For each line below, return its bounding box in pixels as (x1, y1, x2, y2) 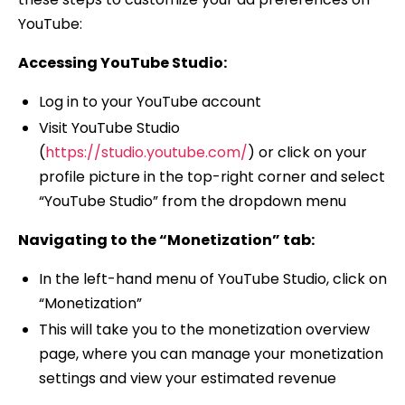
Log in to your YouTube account (38, 91, 261, 113)
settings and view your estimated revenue (38, 368, 336, 390)
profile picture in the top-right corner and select (38, 166, 385, 188)
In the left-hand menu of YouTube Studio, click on (38, 268, 387, 290)
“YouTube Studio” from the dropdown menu (38, 191, 346, 212)
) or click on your (247, 142, 367, 164)
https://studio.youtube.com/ (44, 142, 248, 164)
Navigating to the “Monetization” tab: (18, 230, 315, 251)
